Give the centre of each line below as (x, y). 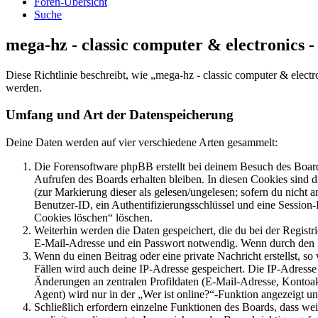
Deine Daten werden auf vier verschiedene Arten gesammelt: (142, 142)
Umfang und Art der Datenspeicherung (120, 115)
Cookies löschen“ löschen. (93, 218)
